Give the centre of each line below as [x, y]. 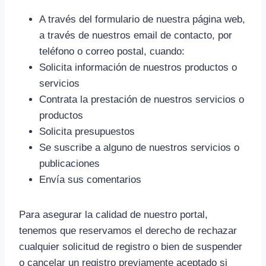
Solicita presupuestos [87, 132]
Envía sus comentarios [90, 180]
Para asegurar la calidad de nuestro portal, [113, 215]
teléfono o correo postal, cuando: [112, 51]
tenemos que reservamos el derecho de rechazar [128, 231]
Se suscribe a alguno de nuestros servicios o [139, 148]
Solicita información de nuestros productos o [138, 67]
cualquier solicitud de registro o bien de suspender [131, 247]
